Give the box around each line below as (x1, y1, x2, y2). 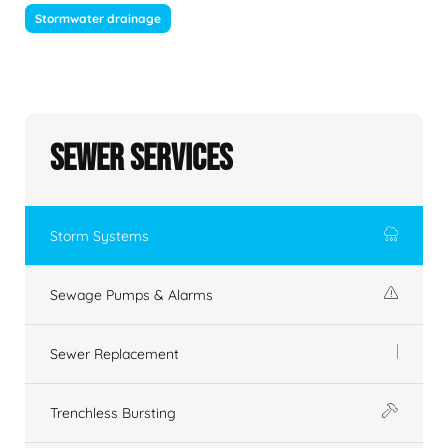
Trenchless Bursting (50, 404, 176, 423)
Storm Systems (50, 227, 149, 246)
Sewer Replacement (50, 345, 179, 364)
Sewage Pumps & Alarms (50, 286, 213, 305)
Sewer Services (50, 138, 232, 182)
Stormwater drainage (35, 11, 161, 27)
